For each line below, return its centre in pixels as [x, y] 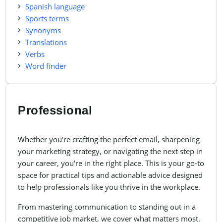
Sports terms [47, 19]
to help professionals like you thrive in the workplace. [109, 187]
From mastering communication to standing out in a [107, 207]
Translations [46, 42]
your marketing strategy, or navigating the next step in [110, 151]
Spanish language [55, 7]
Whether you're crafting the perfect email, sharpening [109, 139]
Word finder [46, 66]
